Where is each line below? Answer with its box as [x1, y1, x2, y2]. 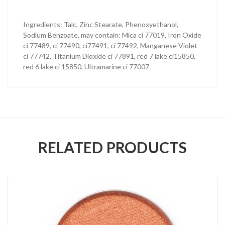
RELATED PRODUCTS [38, 138, 187, 157]
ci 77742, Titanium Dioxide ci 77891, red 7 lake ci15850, [23, 52, 195, 61]
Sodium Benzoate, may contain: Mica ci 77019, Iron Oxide [23, 31, 201, 40]
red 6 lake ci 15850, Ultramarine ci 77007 [23, 62, 149, 71]
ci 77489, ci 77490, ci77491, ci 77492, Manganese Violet [23, 41, 197, 50]
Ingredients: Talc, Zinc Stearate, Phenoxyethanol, [23, 20, 178, 29]
